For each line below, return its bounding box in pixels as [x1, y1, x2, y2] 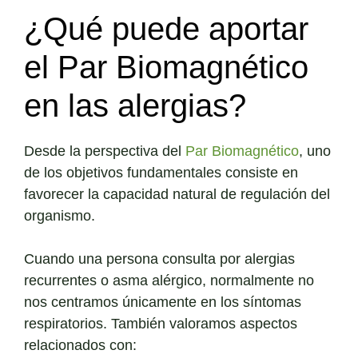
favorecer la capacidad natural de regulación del [24, 186, 330, 203]
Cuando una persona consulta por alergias [24, 251, 295, 268]
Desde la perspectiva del [24, 143, 185, 160]
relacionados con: [24, 337, 137, 354]
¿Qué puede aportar [24, 11, 308, 47]
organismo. [24, 208, 95, 225]
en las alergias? [24, 88, 246, 124]
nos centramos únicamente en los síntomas [24, 294, 301, 311]
